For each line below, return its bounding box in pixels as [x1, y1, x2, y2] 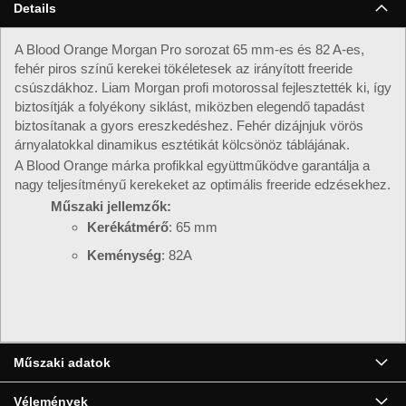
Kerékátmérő [87, 219, 169, 236]
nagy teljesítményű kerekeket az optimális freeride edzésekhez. [14, 177, 391, 193]
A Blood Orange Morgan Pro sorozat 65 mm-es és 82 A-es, [14, 41, 364, 57]
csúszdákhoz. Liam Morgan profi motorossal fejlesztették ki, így [14, 79, 391, 95]
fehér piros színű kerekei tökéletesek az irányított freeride [14, 60, 353, 76]
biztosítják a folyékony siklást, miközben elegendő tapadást [14, 98, 364, 114]
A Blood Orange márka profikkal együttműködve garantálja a [14, 158, 370, 174]
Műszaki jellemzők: [51, 198, 171, 214]
